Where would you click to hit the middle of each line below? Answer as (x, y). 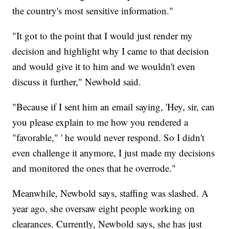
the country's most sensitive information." (93, 11)
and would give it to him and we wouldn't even (104, 66)
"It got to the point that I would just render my (103, 36)
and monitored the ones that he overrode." (94, 168)
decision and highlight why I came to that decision (111, 51)
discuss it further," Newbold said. (77, 82)
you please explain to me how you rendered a (100, 122)
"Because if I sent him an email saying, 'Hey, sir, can (114, 107)
